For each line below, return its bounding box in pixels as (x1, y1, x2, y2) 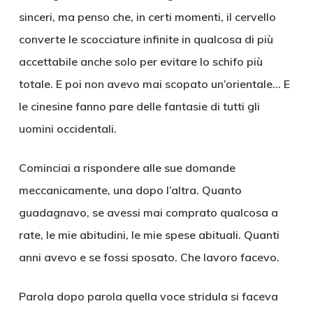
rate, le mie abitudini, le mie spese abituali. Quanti (18, 228, 279, 242)
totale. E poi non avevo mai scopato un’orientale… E (18, 77, 290, 91)
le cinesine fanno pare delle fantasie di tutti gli (18, 99, 260, 113)
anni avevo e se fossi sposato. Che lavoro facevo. (18, 250, 279, 264)
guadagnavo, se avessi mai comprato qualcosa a (18, 205, 278, 219)
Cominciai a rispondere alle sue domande (18, 161, 235, 175)
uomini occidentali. (18, 122, 117, 136)
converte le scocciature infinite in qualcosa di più (18, 32, 273, 46)
